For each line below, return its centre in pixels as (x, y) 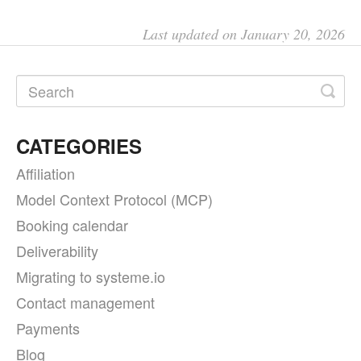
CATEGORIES (79, 146)
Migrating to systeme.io (91, 277)
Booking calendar (72, 225)
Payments (48, 328)
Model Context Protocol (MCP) (114, 199)
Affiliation (46, 174)
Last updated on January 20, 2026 (244, 34)
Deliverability (57, 251)
